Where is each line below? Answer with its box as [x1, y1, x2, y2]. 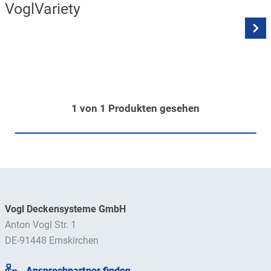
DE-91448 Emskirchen [5, 235, 99, 247]
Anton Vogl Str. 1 [5, 219, 76, 231]
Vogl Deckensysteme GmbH [5, 203, 126, 215]
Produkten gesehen [106, 102, 200, 115]
